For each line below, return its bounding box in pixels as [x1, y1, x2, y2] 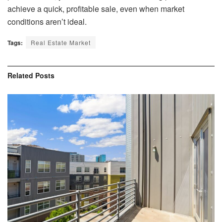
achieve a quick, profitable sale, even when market [7, 2, 184, 14]
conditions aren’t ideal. [7, 15, 87, 27]
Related [7, 70, 33, 80]
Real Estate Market [31, 38, 91, 47]
